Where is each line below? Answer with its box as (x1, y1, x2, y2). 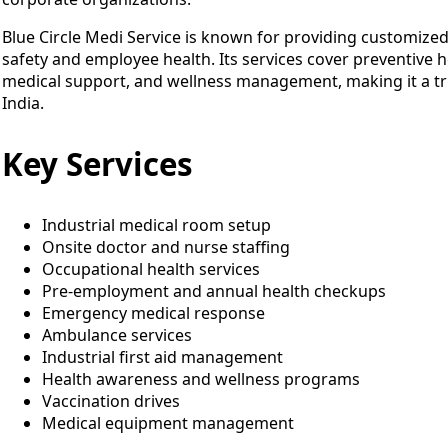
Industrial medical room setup (42, 213, 271, 236)
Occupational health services (42, 257, 260, 280)
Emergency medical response (42, 301, 265, 324)
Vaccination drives (42, 389, 180, 412)
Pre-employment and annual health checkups (42, 279, 386, 302)
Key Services (2, 142, 193, 185)
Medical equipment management (42, 411, 294, 434)
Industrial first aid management (42, 345, 283, 368)
